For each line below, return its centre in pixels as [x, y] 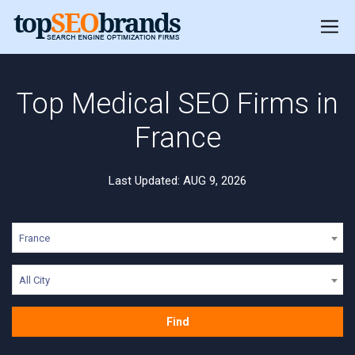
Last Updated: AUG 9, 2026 [177, 181]
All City [34, 280]
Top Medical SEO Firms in [177, 104]
